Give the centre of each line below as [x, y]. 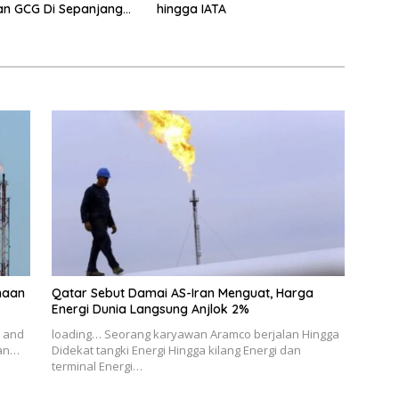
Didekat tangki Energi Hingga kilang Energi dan [176, 350]
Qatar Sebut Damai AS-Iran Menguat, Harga [182, 293]
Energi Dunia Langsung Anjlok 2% [150, 309]
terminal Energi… [97, 366]
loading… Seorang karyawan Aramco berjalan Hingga [195, 334]
